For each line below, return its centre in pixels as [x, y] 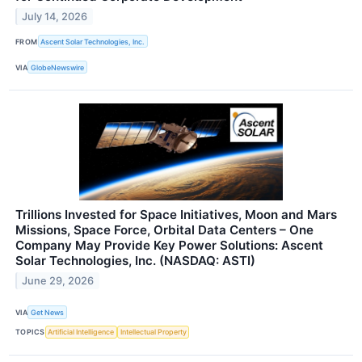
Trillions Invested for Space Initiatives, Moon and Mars [176, 215]
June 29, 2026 [58, 281]
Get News [48, 313]
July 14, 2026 [55, 16]
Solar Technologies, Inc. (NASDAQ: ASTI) [135, 261]
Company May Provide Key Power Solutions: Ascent [169, 246]
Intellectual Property [153, 332]
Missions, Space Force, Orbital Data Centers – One [164, 230]
